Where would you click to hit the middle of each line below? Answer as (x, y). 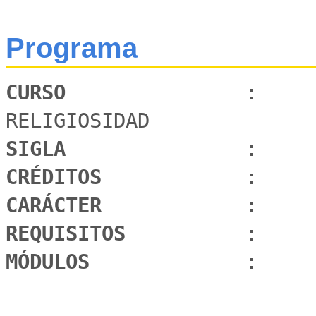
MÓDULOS (54, 262)
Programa (72, 48)
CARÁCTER (60, 205)
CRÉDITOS (60, 177)
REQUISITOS (72, 233)
